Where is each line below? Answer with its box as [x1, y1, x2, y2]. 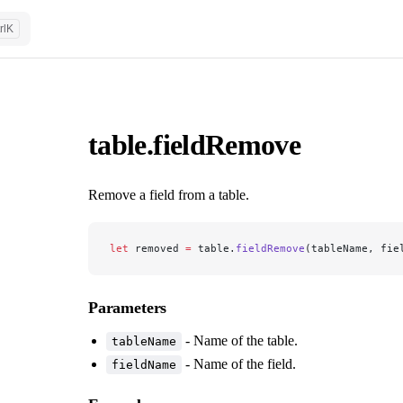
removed [129, 241, 185, 255]
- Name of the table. [182, 332, 298, 348]
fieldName [112, 357, 176, 372]
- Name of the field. [182, 355, 296, 372]
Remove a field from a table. [88, 186, 249, 202]
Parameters [88, 298, 167, 317]
